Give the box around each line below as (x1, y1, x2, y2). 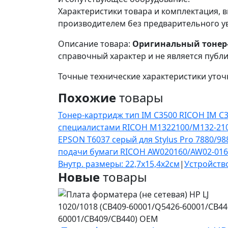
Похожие (58, 89, 116, 106)
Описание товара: (58, 38, 132, 49)
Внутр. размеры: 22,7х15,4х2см (58, 158, 180, 169)
